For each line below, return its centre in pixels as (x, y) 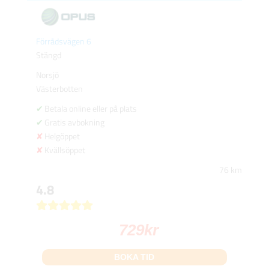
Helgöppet (62, 136)
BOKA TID (134, 257)
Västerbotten (59, 88)
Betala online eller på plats (90, 108)
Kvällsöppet (65, 150)
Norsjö (47, 74)
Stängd (48, 55)
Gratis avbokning (74, 122)
